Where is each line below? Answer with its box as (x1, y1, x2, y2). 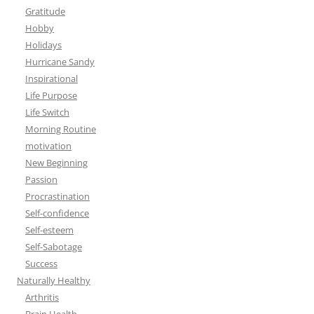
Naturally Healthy (17, 274, 90, 287)
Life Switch (25, 106, 69, 119)
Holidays (25, 39, 62, 52)
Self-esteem (25, 224, 74, 237)
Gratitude (25, 5, 65, 18)
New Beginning (25, 156, 88, 170)
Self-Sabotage (25, 240, 82, 254)
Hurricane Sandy (25, 55, 95, 69)
